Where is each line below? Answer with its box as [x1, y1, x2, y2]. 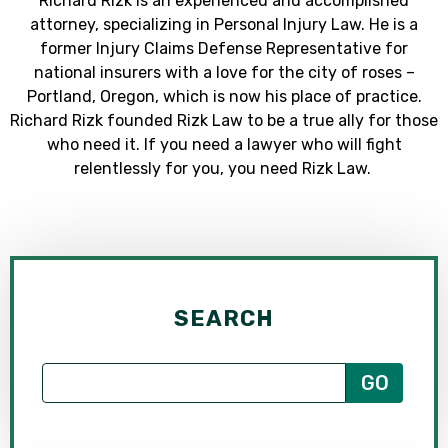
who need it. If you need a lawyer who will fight [46, 134, 402, 154]
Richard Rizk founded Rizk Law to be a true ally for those [10, 110, 438, 130]
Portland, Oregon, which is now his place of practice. [26, 86, 422, 106]
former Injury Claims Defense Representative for [40, 38, 408, 58]
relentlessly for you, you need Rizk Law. [73, 158, 375, 178]
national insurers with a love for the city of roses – [33, 62, 415, 82]
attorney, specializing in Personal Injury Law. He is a [30, 14, 418, 34]
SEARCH [173, 304, 275, 332]
